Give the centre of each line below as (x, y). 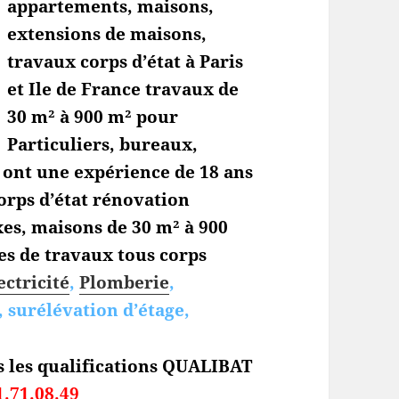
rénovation (139, 199)
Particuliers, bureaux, (103, 144)
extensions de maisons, (107, 33)
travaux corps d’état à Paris (126, 61)
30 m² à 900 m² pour (93, 116)
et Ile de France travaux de (123, 89)
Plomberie (125, 282)
